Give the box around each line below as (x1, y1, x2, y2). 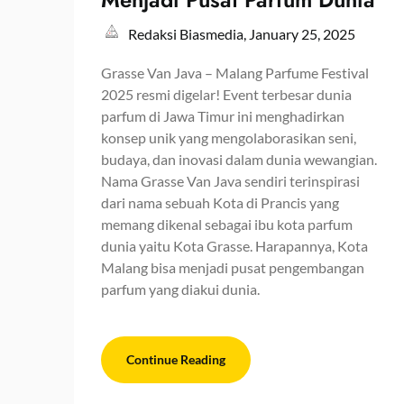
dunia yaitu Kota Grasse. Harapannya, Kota (101, 236, 368, 254)
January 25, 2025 (249, 24, 355, 42)
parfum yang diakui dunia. (101, 280, 260, 298)
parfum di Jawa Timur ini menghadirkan (101, 106, 344, 124)
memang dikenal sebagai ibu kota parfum (101, 215, 353, 233)
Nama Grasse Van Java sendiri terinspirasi (101, 171, 360, 189)
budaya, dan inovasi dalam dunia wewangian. (101, 150, 377, 168)
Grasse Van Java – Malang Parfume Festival (101, 63, 369, 81)
